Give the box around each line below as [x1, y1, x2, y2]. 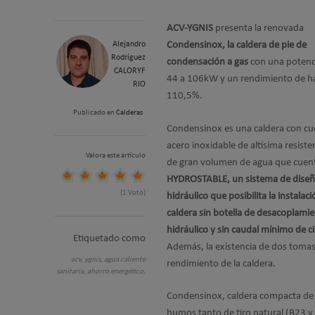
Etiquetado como [73, 233, 146, 244]
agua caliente [104, 256, 146, 264]
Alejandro [112, 40, 146, 49]
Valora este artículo [86, 152, 146, 160]
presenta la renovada [213, 23, 304, 34]
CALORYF [114, 67, 146, 75]
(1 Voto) [120, 189, 146, 197]
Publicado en [73, 109, 115, 117]
